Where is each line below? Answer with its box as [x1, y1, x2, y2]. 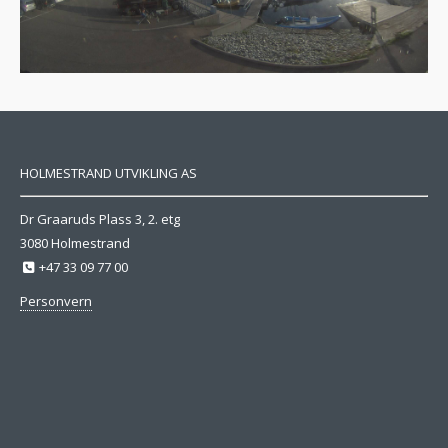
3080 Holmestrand [20, 234, 130, 252]
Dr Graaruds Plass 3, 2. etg [20, 210, 180, 228]
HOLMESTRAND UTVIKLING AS [20, 164, 197, 182]
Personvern [20, 292, 92, 310]
